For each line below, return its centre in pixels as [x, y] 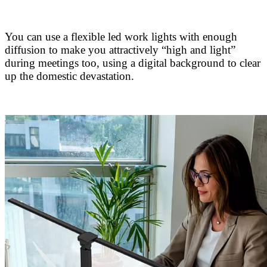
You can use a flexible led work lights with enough [121, 36]
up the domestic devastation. [71, 76]
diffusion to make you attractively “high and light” [120, 49]
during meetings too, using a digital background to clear [133, 63]
